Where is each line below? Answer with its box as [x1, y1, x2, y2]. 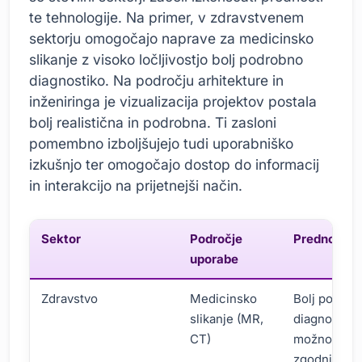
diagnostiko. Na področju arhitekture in [29, 72, 284, 90]
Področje [190, 231, 243, 247]
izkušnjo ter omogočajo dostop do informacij [29, 156, 319, 174]
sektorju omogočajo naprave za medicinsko [29, 30, 314, 48]
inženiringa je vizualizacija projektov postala [29, 93, 317, 111]
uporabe [190, 251, 239, 267]
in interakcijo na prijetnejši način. [29, 177, 242, 195]
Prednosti [293, 231, 351, 247]
